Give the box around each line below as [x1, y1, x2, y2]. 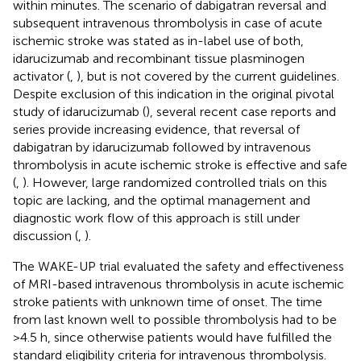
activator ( [13, 68, 70, 84]
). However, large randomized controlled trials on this [23, 174, 327, 190]
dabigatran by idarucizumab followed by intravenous [13, 139, 311, 155]
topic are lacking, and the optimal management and [13, 192, 310, 208]
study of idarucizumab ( [13, 103, 146, 119]
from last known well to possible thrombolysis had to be [13, 311, 337, 327]
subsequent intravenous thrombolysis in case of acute [13, 15, 322, 31]
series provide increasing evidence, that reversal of [13, 121, 300, 137]
